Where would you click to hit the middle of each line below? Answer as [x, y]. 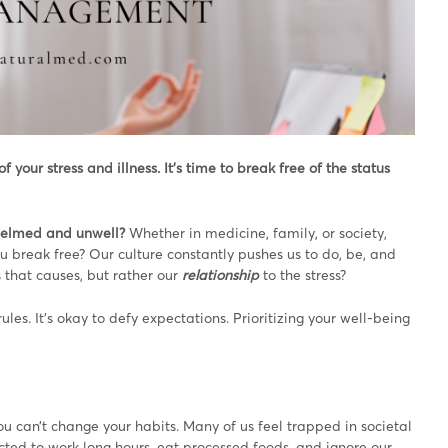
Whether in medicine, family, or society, [258, 232]
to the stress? [304, 274]
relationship [220, 274]
